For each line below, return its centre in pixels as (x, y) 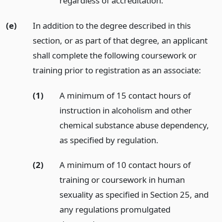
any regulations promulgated (115, 210)
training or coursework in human (122, 180)
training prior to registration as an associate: (117, 70)
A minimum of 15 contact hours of (125, 95)
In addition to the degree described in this (111, 25)
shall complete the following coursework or (114, 55)
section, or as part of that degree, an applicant (120, 40)
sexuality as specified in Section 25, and (134, 195)
